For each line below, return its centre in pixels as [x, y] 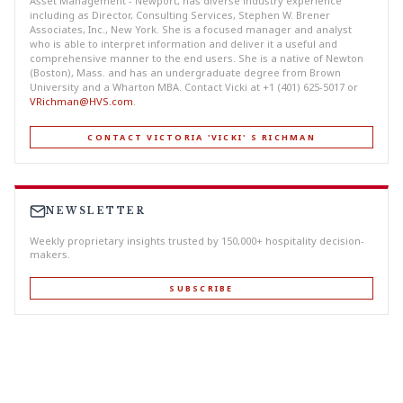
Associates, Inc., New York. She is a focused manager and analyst [191, 30]
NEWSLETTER [96, 211]
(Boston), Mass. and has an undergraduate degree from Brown [185, 73]
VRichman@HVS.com [81, 102]
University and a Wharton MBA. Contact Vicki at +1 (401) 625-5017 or [194, 87]
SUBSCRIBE [201, 289]
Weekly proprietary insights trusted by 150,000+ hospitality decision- [197, 240]
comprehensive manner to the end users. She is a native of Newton [197, 58]
